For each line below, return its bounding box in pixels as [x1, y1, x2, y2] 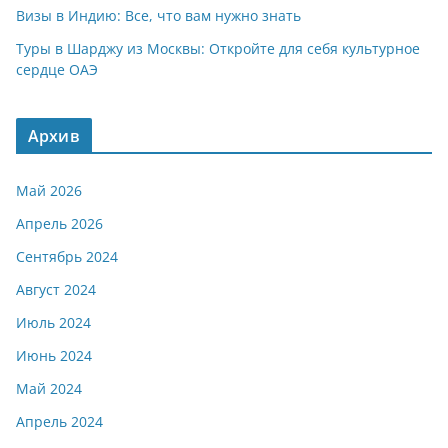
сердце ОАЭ [16, 60, 98, 80]
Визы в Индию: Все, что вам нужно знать [16, 6, 301, 26]
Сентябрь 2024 [16, 247, 118, 267]
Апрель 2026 [16, 214, 103, 234]
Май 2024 [16, 379, 82, 399]
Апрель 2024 [16, 412, 103, 432]
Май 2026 [16, 181, 82, 201]
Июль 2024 [16, 313, 91, 333]
